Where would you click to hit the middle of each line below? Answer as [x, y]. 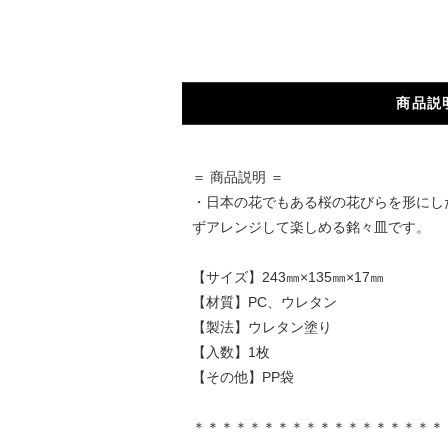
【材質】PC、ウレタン [264, 302]
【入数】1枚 [230, 352]
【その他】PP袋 [242, 377]
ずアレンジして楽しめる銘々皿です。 [310, 227]
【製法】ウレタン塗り [261, 327]
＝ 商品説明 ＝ [237, 177]
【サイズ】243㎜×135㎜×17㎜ [287, 277]
